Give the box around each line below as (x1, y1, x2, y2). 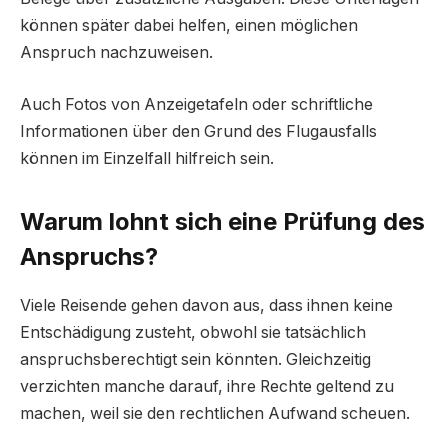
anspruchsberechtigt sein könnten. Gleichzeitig (20, 349, 371, 369)
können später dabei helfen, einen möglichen (20, 16, 358, 36)
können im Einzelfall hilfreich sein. (20, 148, 274, 168)
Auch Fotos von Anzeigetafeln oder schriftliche (20, 94, 373, 114)
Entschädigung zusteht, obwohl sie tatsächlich (20, 322, 366, 342)
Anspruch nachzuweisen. (20, 43, 213, 63)
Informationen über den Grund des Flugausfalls (20, 121, 377, 141)
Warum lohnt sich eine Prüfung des (20, 206, 425, 236)
